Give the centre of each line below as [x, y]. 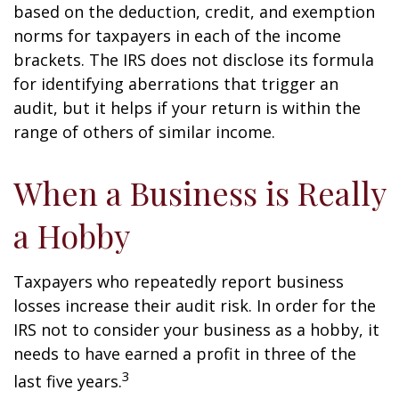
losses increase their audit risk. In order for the [195, 305]
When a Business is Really [199, 192]
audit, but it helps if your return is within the [187, 108]
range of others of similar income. [144, 132]
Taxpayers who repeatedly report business [179, 281]
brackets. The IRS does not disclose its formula [194, 60]
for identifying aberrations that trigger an [176, 84]
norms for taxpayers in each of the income [177, 36]
